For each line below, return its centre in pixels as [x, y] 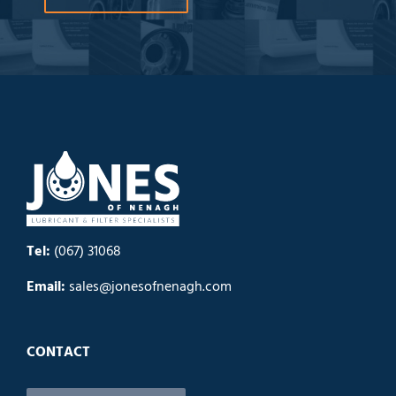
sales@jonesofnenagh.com [150, 287]
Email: [46, 287]
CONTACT [58, 352]
